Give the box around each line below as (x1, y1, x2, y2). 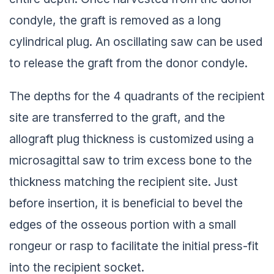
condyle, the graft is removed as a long (9, 10, 221, 25)
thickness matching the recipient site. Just (9, 171, 238, 187)
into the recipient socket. (9, 257, 144, 272)
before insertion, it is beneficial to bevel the (9, 193, 243, 208)
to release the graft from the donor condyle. (9, 53, 248, 68)
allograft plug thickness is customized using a (9, 128, 254, 144)
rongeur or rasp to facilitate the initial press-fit (9, 235, 259, 251)
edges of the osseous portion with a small (9, 214, 236, 229)
